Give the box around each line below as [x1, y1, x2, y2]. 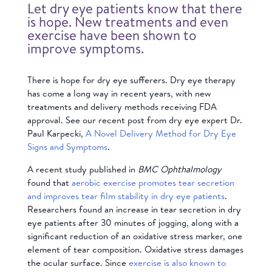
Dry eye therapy [169, 73, 236, 86]
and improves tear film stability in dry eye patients [27, 189, 225, 202]
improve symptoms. [27, 38, 144, 58]
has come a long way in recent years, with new [27, 86, 211, 100]
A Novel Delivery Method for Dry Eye [85, 126, 236, 140]
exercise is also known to [128, 256, 226, 269]
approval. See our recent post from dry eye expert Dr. [27, 113, 242, 126]
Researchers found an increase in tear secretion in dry [27, 202, 241, 216]
